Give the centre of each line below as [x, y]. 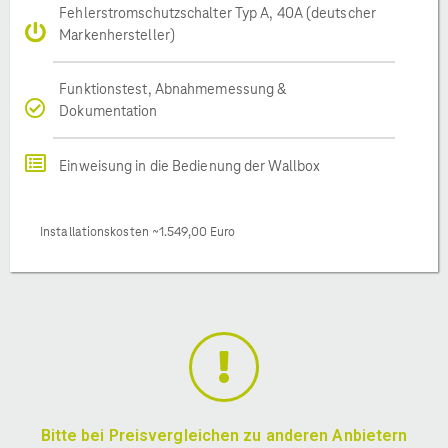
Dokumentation [108, 110]
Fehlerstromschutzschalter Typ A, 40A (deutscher [217, 12]
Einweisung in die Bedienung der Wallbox [190, 165]
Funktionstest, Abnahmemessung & [173, 88]
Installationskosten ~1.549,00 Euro [138, 231]
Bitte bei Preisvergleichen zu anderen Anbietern [224, 435]
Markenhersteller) [117, 34]
